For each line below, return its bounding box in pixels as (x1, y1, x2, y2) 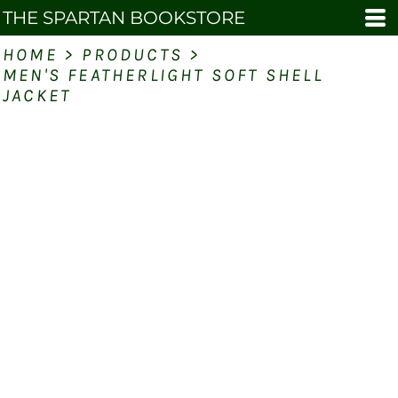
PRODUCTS (82, 44, 184, 65)
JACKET (3, 85, 72, 106)
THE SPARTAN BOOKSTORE (3, 7, 245, 28)
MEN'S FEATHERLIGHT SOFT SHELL (3, 65, 323, 85)
